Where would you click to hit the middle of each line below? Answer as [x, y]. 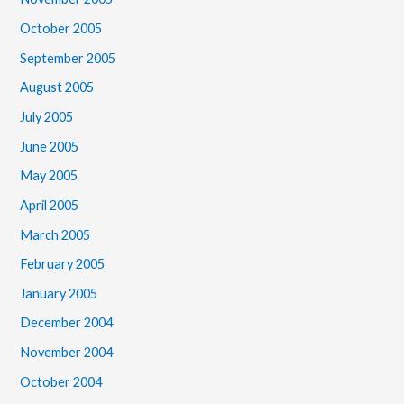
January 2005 [59, 293]
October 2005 [61, 29]
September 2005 [68, 58]
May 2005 [49, 176]
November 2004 [67, 353]
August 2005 [57, 87]
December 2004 [67, 323]
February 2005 [63, 264]
